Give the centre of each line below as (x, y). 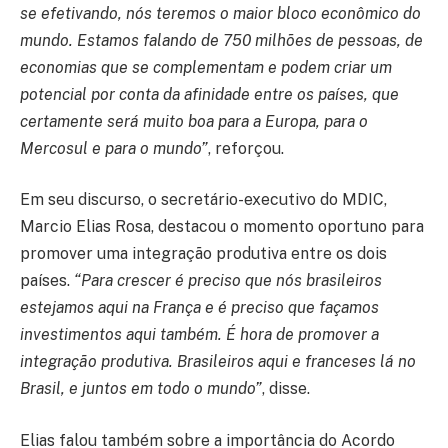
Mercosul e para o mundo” (114, 148)
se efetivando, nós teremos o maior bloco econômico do (220, 13)
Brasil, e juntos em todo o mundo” (141, 389)
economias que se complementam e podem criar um (206, 67)
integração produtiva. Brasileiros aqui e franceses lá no (218, 362)
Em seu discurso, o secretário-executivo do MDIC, (203, 200)
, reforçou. (246, 148)
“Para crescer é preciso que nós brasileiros (228, 281)
